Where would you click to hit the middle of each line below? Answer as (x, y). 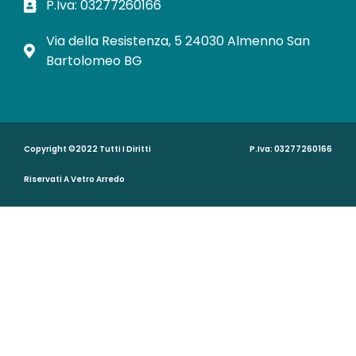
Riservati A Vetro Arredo (74, 180)
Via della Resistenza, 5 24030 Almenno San (178, 41)
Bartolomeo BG (94, 61)
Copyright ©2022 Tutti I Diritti (87, 149)
